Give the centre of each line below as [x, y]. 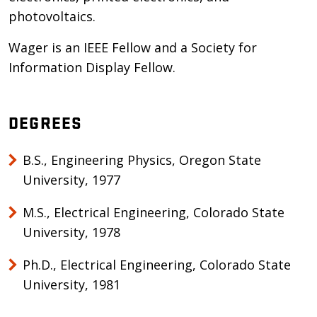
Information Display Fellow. [92, 67]
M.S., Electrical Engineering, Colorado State [154, 212]
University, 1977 [71, 180]
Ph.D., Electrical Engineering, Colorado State [157, 265]
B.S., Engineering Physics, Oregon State [142, 160]
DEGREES [46, 122]
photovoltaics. [52, 16]
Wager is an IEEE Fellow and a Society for [133, 47]
